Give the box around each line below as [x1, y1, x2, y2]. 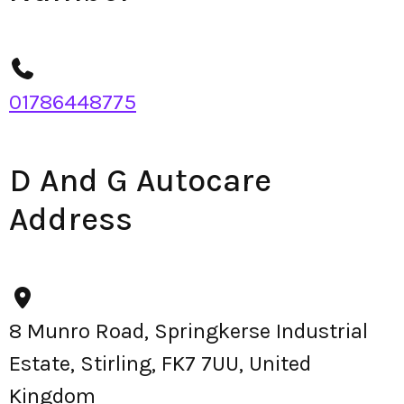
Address [9, 200, 133, 238]
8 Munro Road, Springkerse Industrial [9, 318, 368, 344]
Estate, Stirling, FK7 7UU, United [9, 351, 311, 376]
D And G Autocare [9, 161, 271, 199]
